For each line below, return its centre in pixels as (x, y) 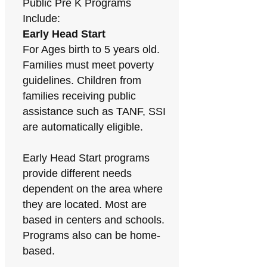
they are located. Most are (85, 204)
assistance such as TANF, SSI (94, 111)
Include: (41, 18)
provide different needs (77, 173)
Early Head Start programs (86, 158)
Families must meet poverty (88, 65)
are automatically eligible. (83, 127)
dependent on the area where (93, 189)
